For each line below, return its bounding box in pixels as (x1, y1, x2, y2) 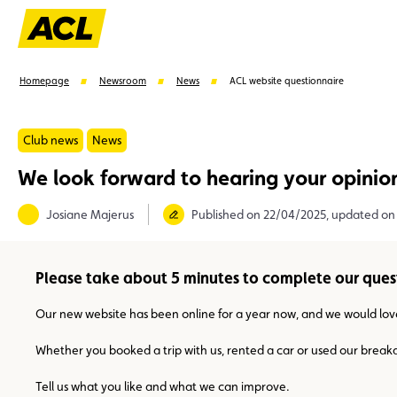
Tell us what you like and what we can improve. (35, 378, 290, 393)
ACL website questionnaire (230, 75, 344, 87)
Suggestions (18, 191, 95, 208)
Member (41, 230, 82, 247)
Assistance (307, 230, 363, 247)
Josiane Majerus (46, 206, 134, 222)
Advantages (198, 230, 268, 247)
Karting (121, 230, 160, 247)
